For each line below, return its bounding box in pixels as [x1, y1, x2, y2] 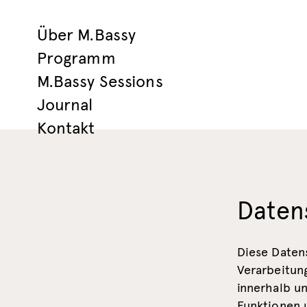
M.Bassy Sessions [36, 71, 163, 92]
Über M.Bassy [36, 24, 136, 45]
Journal [36, 94, 93, 115]
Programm [36, 47, 116, 69]
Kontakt [36, 117, 95, 138]
